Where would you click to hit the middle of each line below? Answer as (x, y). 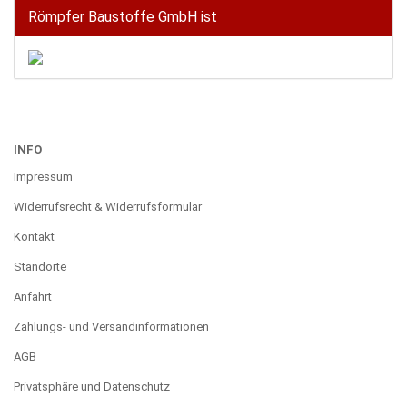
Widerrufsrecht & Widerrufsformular (108, 206)
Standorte (40, 266)
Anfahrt (33, 296)
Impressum (43, 176)
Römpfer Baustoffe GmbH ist (123, 16)
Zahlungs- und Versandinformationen (111, 326)
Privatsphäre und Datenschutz (92, 386)
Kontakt (34, 236)
